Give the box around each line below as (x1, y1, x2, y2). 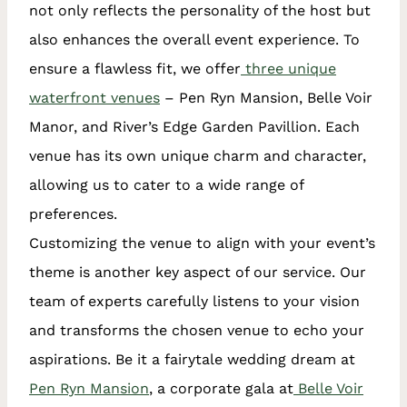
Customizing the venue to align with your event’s (29, 233, 375, 252)
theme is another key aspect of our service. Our (29, 263, 366, 281)
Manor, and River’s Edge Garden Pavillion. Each (29, 117, 360, 135)
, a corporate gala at (149, 379, 293, 397)
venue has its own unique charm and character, (29, 146, 366, 164)
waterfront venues (29, 88, 160, 106)
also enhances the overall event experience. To (29, 30, 360, 48)
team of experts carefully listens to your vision (29, 292, 360, 310)
